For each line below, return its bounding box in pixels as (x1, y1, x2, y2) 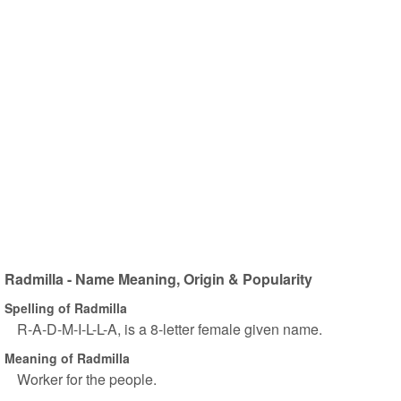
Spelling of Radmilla (4, 298, 127, 317)
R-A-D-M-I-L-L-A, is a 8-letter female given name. (17, 319, 322, 339)
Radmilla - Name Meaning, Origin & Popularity (4, 269, 312, 289)
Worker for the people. (17, 369, 157, 389)
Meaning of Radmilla (4, 348, 130, 367)
